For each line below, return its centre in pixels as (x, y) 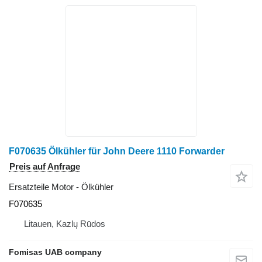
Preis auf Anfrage (45, 166)
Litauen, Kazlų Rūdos (65, 223)
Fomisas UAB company (55, 252)
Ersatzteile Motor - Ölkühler (61, 187)
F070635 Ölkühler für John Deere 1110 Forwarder (117, 151)
